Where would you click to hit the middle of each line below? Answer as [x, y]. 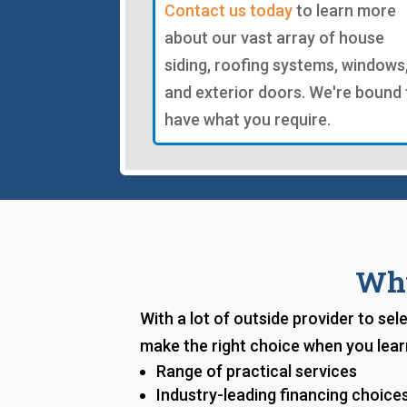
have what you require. [248, 120]
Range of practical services [257, 371]
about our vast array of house [274, 38]
